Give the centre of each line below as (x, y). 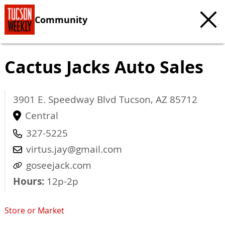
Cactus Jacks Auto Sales (104, 67)
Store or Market (34, 211)
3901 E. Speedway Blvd (66, 99)
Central (42, 116)
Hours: (29, 181)
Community (61, 19)
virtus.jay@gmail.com (74, 149)
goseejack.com (59, 165)
